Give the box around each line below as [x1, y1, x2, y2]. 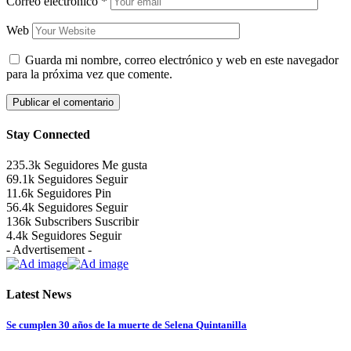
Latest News [6, 288, 71, 302]
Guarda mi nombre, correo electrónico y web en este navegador [25, 53, 338, 67]
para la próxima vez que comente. [6, 67, 172, 81]
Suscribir [95, 214, 139, 228]
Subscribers [34, 214, 92, 228]
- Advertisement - [6, 242, 92, 256]
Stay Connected [6, 127, 90, 141]
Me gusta [102, 157, 147, 172]
